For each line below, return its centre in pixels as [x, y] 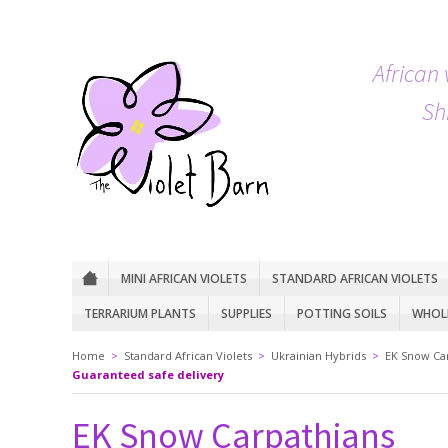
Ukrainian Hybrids [318, 355]
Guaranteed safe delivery [148, 374]
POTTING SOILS [342, 313]
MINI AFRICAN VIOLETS [184, 278]
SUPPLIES [246, 313]
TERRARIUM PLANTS [140, 313]
